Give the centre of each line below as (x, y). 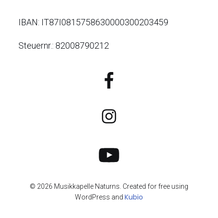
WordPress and (100, 197)
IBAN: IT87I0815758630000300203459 (93, 22)
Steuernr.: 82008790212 (64, 46)
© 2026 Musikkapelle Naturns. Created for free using (109, 187)
